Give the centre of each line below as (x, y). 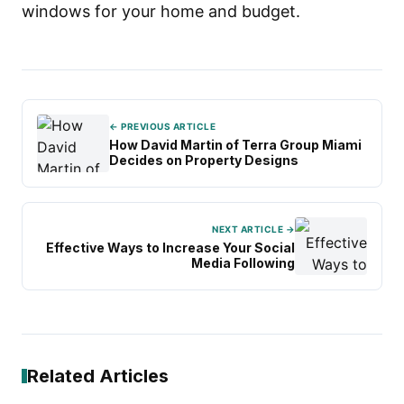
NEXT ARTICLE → (253, 229)
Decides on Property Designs (204, 160)
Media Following (243, 262)
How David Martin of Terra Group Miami (235, 144)
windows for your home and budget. (161, 11)
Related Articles (98, 376)
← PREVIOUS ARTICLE (162, 126)
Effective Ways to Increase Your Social (170, 247)
